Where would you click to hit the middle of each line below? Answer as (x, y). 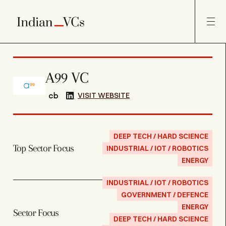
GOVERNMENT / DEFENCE (165, 195)
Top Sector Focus (43, 148)
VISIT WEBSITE (103, 95)
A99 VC (67, 77)
